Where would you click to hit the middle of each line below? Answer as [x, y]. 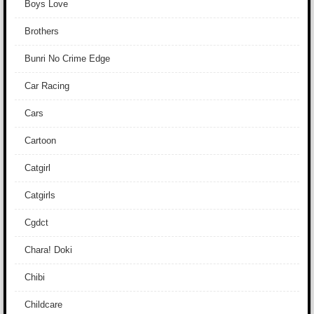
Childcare [43, 305]
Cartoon [40, 141]
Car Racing [47, 86]
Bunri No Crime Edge [67, 59]
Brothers [42, 31]
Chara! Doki [48, 250]
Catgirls [40, 195]
